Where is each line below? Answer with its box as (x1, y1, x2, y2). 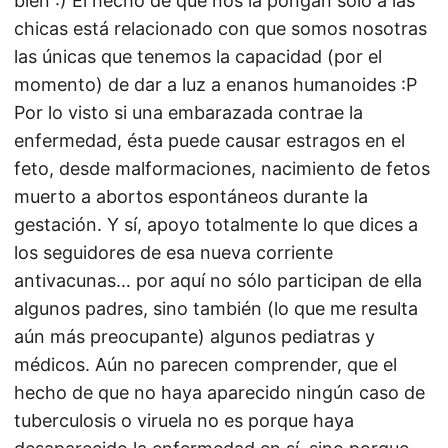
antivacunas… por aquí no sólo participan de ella (14, 270, 422, 291)
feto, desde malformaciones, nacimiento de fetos (14, 158, 430, 179)
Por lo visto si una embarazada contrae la (14, 102, 363, 123)
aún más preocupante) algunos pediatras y (14, 326, 375, 347)
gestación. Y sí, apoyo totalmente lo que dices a (14, 214, 418, 235)
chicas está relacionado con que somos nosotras (14, 18, 427, 39)
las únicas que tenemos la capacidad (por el (14, 46, 382, 67)
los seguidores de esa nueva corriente (14, 242, 333, 263)
